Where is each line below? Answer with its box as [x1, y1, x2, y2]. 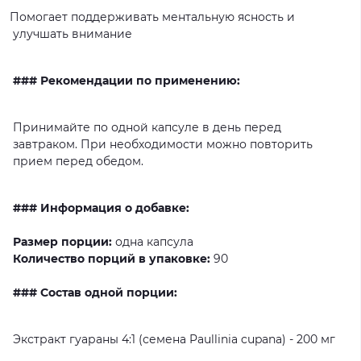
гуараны [69, 331, 118, 346]
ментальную [162, 9, 234, 24]
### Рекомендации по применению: [13, 73, 240, 88]
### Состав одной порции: [13, 284, 177, 300]
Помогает [10, 9, 68, 24]
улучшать [13, 26, 68, 41]
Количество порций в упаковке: [13, 251, 214, 266]
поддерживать [71, 9, 159, 24]
